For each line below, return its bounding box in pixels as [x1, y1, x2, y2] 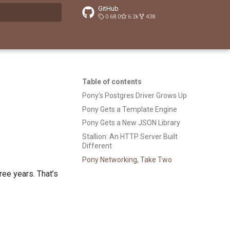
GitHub [98, 5, 119, 12]
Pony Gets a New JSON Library [82, 119, 180, 127]
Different [82, 142, 112, 150]
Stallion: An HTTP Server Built [82, 132, 178, 141]
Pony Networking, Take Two [82, 155, 172, 164]
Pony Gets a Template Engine [82, 105, 177, 113]
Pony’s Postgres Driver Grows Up [82, 91, 187, 100]
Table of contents [82, 78, 142, 86]
